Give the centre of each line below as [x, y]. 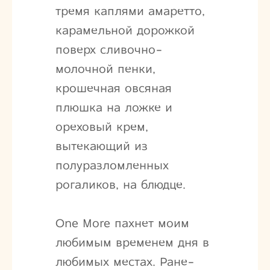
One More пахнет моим [122, 223]
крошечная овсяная [113, 88]
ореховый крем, [102, 127]
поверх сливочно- [109, 49]
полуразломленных [112, 165]
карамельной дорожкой [125, 30]
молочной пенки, [105, 69]
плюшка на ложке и [114, 107]
